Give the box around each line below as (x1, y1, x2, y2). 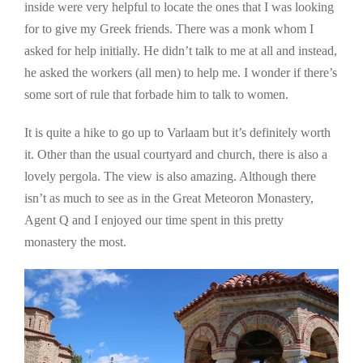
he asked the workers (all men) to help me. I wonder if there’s (24, 65, 337, 79)
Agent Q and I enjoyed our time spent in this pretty (24, 212, 284, 227)
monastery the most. (24, 234, 126, 249)
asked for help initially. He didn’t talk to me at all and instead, (24, 43, 337, 58)
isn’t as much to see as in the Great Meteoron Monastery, (24, 190, 314, 205)
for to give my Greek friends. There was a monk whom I (24, 21, 314, 36)
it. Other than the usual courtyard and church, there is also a (24, 147, 327, 161)
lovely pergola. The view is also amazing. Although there (24, 169, 316, 183)
